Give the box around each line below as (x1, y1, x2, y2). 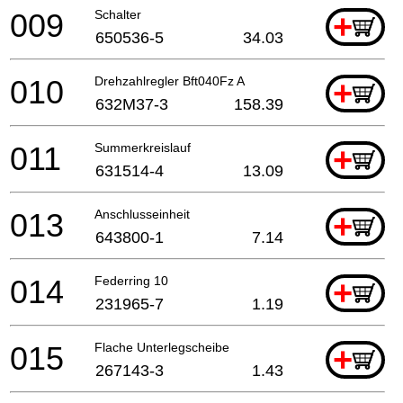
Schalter (94, 6, 141, 22)
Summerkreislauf (94, 139, 191, 155)
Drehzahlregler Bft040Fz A (94, 73, 245, 88)
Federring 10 (94, 273, 168, 288)
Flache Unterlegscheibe (94, 339, 229, 354)
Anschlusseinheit (94, 206, 190, 221)
